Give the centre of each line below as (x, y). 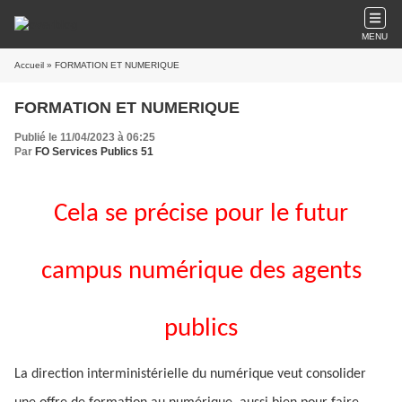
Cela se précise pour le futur (201, 214)
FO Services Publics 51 (94, 152)
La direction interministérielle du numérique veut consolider (190, 374)
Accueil (29, 65)
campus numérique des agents (201, 271)
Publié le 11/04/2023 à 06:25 (85, 137)
